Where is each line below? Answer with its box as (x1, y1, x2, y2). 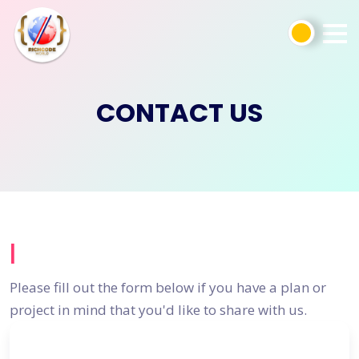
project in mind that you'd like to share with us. (10, 301, 307, 319)
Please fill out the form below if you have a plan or (10, 278, 326, 296)
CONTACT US (96, 95, 263, 131)
